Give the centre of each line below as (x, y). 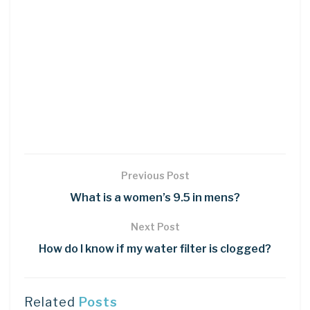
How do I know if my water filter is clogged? (155, 248)
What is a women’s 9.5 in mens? (155, 197)
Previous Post (155, 175)
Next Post (155, 226)
